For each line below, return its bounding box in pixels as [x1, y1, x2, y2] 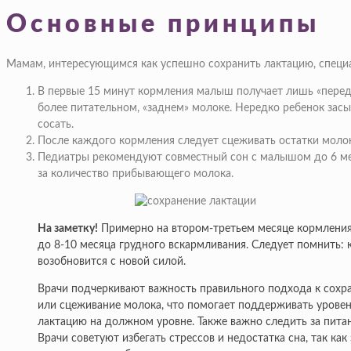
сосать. [38, 119, 74, 131]
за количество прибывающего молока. [38, 168, 233, 180]
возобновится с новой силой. [38, 256, 186, 268]
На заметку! [38, 223, 98, 235]
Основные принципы [6, 11, 320, 37]
